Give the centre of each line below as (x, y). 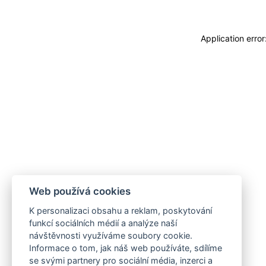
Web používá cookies (80, 191)
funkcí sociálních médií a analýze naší (103, 223)
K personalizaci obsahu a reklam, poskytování (120, 210)
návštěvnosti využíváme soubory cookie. (110, 235)
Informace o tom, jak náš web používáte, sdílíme (125, 248)
